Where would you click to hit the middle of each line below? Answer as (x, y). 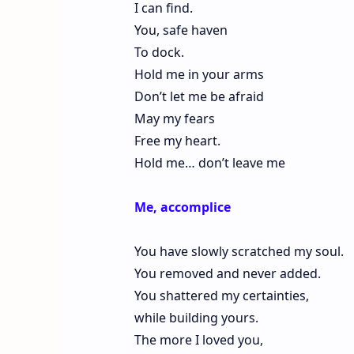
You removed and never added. (227, 273)
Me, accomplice (182, 207)
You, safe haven (181, 30)
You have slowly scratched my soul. (239, 251)
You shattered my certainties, (221, 295)
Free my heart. (177, 140)
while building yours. (196, 317)
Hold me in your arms (199, 74)
